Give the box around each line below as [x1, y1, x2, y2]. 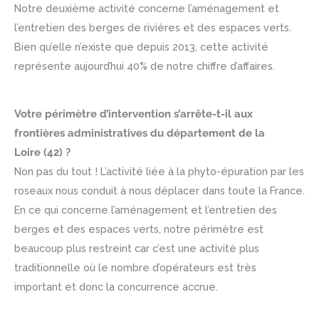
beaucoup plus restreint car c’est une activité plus [14, 241, 259, 254]
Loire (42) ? [14, 145, 70, 158]
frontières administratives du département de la [14, 126, 265, 139]
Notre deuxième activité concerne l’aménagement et [14, 2, 279, 15]
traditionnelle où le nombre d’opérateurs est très [14, 261, 256, 273]
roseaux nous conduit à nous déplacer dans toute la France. [14, 184, 305, 197]
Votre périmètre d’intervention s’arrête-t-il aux [14, 107, 253, 120]
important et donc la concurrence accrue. [14, 280, 218, 293]
